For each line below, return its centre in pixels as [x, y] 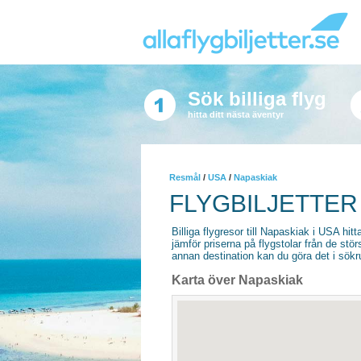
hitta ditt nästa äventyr [235, 114]
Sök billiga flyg [257, 99]
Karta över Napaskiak [237, 280]
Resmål [185, 177]
